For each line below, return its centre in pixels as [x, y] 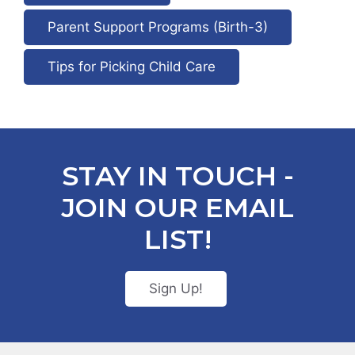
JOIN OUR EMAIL [177, 208]
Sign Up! [176, 289]
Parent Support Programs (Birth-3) [158, 27]
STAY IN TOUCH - [177, 176]
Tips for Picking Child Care [132, 67]
